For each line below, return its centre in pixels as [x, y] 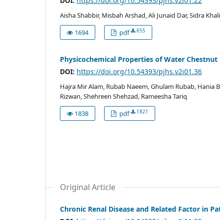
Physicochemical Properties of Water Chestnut [139, 59]
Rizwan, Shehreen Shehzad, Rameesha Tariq [124, 96]
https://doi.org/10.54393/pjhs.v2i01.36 [139, 71]
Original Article [88, 187]
